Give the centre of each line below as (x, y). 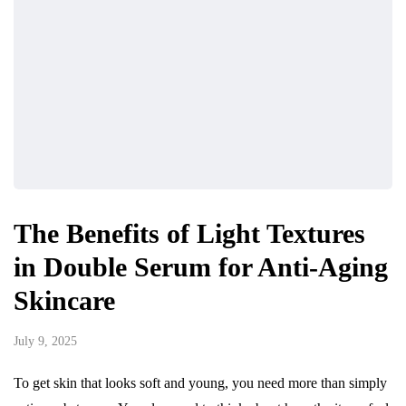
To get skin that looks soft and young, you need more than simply (200, 383)
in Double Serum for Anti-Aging (201, 267)
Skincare (68, 301)
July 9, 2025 (45, 342)
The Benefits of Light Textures (189, 234)
